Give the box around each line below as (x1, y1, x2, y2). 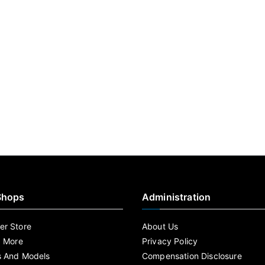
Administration (142, 191, 211, 203)
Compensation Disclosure (142, 251, 242, 261)
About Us (142, 221, 179, 231)
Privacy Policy (142, 236, 198, 246)
